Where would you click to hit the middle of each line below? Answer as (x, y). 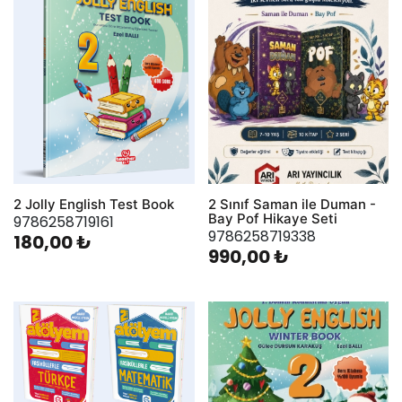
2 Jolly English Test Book (94, 205)
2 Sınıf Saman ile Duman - (292, 205)
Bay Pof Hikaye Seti (272, 219)
